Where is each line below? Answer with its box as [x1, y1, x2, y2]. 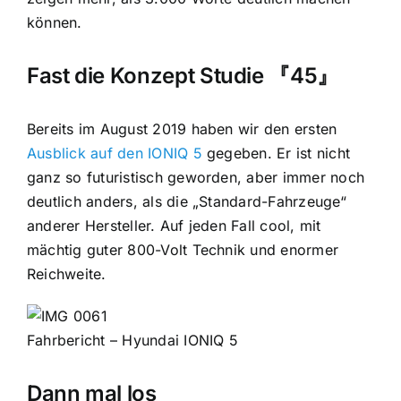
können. [26, 13, 82, 32]
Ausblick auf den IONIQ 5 [26, 144, 202, 163]
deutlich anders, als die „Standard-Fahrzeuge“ [26, 192, 346, 211]
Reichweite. [26, 265, 107, 284]
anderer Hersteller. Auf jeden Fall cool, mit [26, 217, 321, 235]
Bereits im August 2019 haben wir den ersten [26, 120, 337, 139]
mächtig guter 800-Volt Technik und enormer [26, 241, 339, 260]
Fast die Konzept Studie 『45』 [26, 63, 338, 90]
